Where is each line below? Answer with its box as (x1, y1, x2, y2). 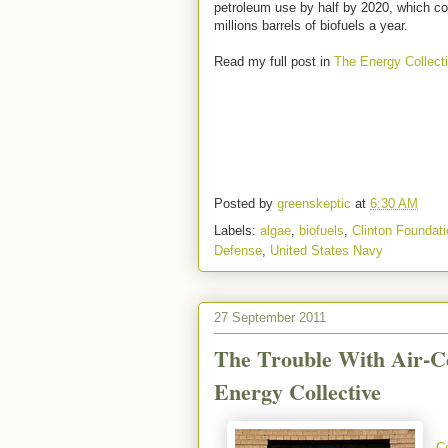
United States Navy (270, 243, 383, 258)
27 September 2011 (214, 309, 326, 325)
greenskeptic (277, 196, 355, 212)
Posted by (214, 196, 277, 212)
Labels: (214, 223, 260, 238)
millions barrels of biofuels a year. (214, 18, 408, 33)
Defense (214, 243, 262, 258)
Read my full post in (214, 54, 334, 69)
